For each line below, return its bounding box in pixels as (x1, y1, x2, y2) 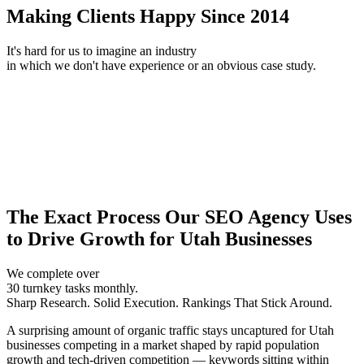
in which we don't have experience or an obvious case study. (6, 58, 316, 73)
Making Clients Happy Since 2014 (6, 6, 289, 28)
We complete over (6, 266, 99, 280)
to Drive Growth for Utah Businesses (6, 227, 312, 249)
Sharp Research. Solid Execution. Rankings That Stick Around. (6, 295, 332, 310)
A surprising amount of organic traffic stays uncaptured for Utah (6, 323, 334, 337)
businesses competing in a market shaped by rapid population (6, 337, 319, 352)
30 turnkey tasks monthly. (6, 280, 138, 295)
